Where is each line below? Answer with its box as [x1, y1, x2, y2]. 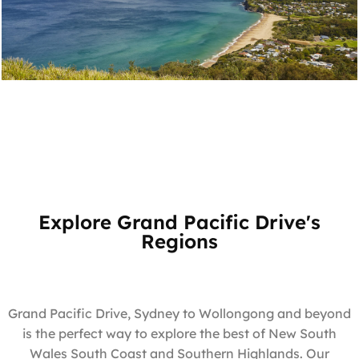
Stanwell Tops [18, 118, 87, 133]
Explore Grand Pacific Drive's [38, 209, 321, 234]
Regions [141, 228, 218, 253]
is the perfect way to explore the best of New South [22, 325, 337, 341]
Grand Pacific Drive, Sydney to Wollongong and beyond [8, 305, 351, 321]
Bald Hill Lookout [18, 93, 179, 117]
